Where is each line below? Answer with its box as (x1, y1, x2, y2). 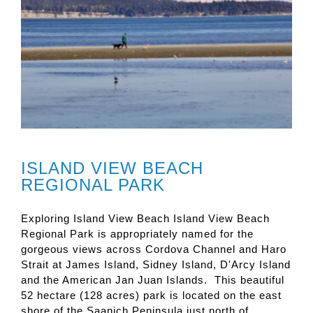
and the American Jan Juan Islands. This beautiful (21, 274, 284, 286)
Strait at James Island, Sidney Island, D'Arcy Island (21, 259, 291, 271)
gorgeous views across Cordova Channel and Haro (21, 243, 286, 256)
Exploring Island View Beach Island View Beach (21, 212, 270, 225)
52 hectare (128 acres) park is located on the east (21, 289, 282, 302)
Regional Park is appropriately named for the (21, 228, 254, 240)
